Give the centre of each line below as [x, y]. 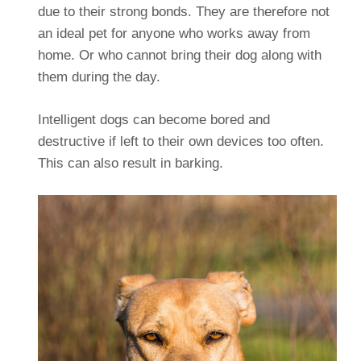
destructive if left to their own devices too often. [180, 141]
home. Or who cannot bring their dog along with [179, 55]
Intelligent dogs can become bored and [154, 119]
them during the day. [99, 77]
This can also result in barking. [130, 163]
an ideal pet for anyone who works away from [174, 33]
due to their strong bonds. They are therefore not [183, 11]
